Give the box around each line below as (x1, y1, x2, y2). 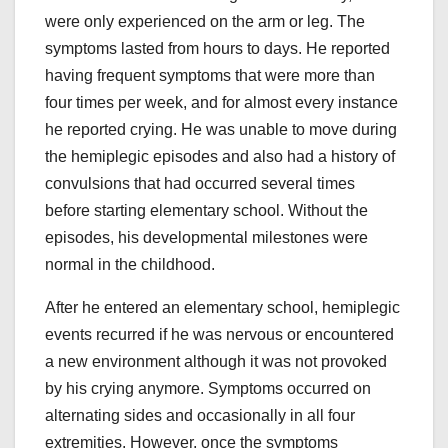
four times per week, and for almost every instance (45, 94, 398, 112)
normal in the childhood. (45, 256, 215, 274)
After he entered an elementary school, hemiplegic (45, 299, 400, 317)
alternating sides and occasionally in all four (45, 407, 355, 425)
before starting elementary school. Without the (45, 202, 368, 220)
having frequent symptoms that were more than (45, 67, 375, 85)
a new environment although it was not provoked (45, 353, 387, 371)
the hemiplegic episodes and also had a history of (45, 148, 395, 166)
